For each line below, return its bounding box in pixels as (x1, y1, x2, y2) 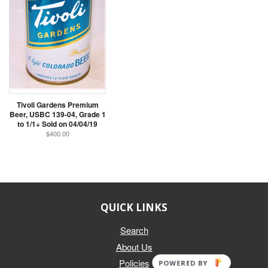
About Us (115, 240, 153, 253)
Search (120, 223, 148, 236)
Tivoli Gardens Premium (16, 99, 99, 110)
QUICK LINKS (100, 200, 167, 214)
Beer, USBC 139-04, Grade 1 (9, 108, 106, 120)
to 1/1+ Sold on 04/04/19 (17, 118, 98, 129)
